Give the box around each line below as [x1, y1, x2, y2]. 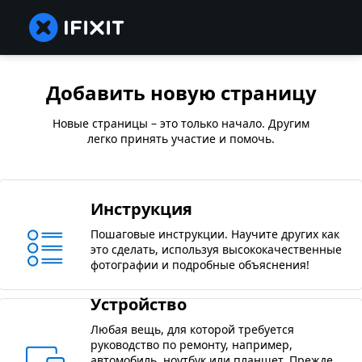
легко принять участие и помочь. [87, 131, 275, 147]
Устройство [90, 293, 187, 316]
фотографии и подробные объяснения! [90, 256, 309, 272]
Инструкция [90, 197, 192, 220]
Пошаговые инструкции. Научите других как [90, 225, 339, 242]
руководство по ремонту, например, [90, 337, 293, 353]
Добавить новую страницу [45, 79, 317, 107]
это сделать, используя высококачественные [90, 241, 342, 257]
